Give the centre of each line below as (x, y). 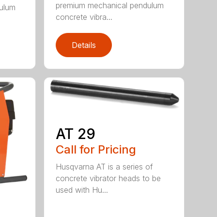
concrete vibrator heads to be (108, 178)
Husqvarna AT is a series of (105, 166)
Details (84, 45)
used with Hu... (82, 190)
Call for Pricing (96, 149)
